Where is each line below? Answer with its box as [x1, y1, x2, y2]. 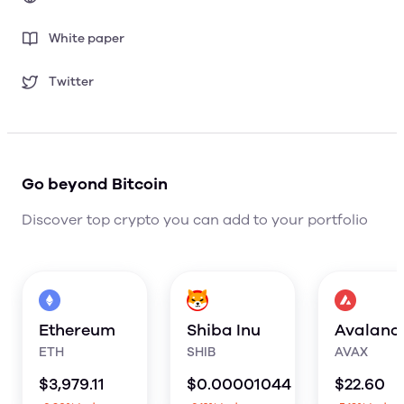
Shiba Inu [187, 319, 261, 341]
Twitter [49, 73, 94, 90]
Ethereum [39, 319, 115, 341]
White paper [49, 30, 124, 47]
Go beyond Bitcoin [22, 173, 168, 195]
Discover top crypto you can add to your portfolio [22, 210, 368, 230]
